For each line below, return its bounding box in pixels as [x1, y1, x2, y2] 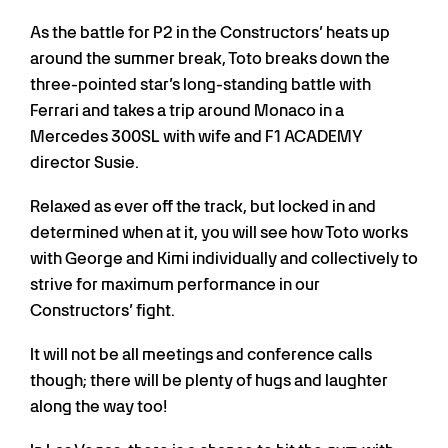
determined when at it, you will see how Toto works [30, 223, 408, 243]
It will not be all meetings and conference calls [30, 345, 372, 365]
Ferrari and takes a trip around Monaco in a [30, 101, 344, 121]
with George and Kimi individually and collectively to [30, 249, 418, 269]
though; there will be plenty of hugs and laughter [30, 371, 388, 391]
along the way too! [30, 397, 167, 417]
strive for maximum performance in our [30, 275, 320, 295]
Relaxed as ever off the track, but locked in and [30, 197, 376, 217]
